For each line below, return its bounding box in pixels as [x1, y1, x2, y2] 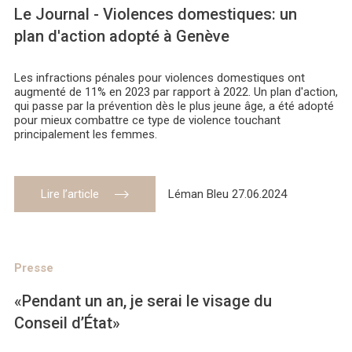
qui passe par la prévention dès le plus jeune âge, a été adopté [14, 99, 334, 114]
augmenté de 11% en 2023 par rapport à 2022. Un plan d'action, [14, 85, 338, 100]
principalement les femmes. [14, 127, 157, 142]
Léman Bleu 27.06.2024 [168, 187, 287, 202]
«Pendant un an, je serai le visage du [14, 291, 272, 311]
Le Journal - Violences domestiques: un [14, 5, 297, 24]
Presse [14, 261, 53, 276]
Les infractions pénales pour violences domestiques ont [14, 71, 305, 86]
